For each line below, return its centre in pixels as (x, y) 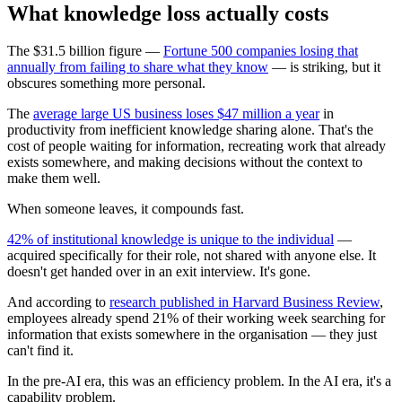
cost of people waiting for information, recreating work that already (197, 146)
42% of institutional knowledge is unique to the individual (170, 240)
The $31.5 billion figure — (85, 51)
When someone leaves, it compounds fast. (126, 209)
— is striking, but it (324, 67)
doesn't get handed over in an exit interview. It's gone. (159, 272)
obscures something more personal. (106, 83)
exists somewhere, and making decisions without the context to (185, 162)
